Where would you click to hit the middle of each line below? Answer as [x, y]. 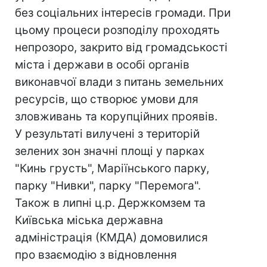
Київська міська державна [89, 220]
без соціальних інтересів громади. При [123, 13]
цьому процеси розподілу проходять [117, 30]
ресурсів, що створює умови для [107, 99]
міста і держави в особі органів [102, 65]
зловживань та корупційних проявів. [116, 117]
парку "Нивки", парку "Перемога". [108, 186]
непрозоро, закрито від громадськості [121, 47]
